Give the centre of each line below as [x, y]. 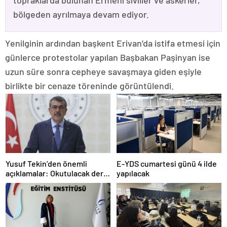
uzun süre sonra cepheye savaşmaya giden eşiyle [103, 72]
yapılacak [133, 173]
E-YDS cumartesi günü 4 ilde [167, 163]
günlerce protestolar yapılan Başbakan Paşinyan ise [108, 58]
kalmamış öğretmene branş [54, 182]
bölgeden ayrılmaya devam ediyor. [81, 14]
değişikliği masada [38, 192]
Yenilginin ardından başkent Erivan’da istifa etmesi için [113, 43]
